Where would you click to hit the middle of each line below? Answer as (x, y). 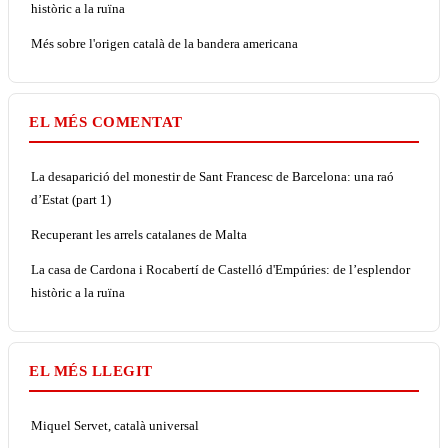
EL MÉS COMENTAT (106, 121)
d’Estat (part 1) (71, 199)
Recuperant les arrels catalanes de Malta (139, 234)
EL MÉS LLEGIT (91, 370)
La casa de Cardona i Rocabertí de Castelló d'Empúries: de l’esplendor (220, 269)
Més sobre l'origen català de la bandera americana (164, 43)
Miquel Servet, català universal (115, 425)
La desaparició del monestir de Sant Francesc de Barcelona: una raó (212, 176)
